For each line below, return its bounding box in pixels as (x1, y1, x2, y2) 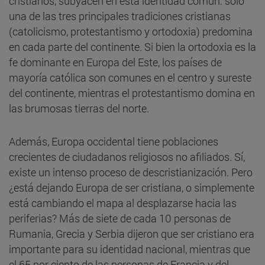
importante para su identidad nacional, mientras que (9, 241, 250, 256)
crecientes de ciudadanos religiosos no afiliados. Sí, (9, 149, 245, 164)
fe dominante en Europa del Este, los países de (9, 54, 222, 69)
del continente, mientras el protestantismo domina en (9, 85, 255, 100)
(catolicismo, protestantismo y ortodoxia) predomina (9, 24, 253, 38)
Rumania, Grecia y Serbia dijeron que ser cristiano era (9, 226, 254, 241)
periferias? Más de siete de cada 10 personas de (9, 211, 231, 225)
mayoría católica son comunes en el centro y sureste (9, 70, 251, 85)
